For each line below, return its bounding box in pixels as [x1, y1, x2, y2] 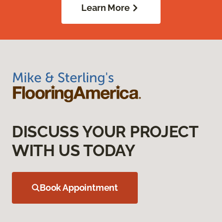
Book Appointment [40, 182, 118, 193]
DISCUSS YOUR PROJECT [12, 122, 198, 141]
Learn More [81, 2, 130, 13]
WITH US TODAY [12, 141, 135, 160]
